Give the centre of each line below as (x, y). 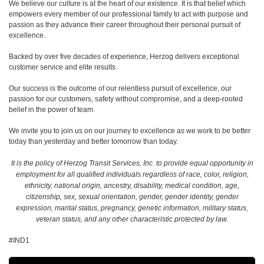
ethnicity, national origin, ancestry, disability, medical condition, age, (132, 186)
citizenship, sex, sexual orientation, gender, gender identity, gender (132, 197)
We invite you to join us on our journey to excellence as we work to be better (130, 131)
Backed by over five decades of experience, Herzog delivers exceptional (124, 57)
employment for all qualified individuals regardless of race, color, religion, (132, 174)
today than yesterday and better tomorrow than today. (93, 141)
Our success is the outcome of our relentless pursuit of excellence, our (120, 88)
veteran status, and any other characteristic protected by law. (132, 219)
